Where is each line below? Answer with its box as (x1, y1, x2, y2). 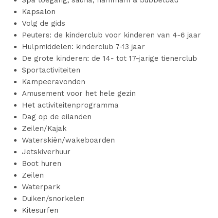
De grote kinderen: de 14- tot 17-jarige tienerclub (22, 54, 197, 63)
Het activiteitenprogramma (22, 101, 119, 109)
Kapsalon (22, 7, 55, 16)
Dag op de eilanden (22, 112, 91, 121)
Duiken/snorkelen (22, 194, 85, 203)
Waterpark (22, 182, 60, 191)
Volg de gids (22, 19, 65, 28)
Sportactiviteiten (22, 66, 80, 74)
